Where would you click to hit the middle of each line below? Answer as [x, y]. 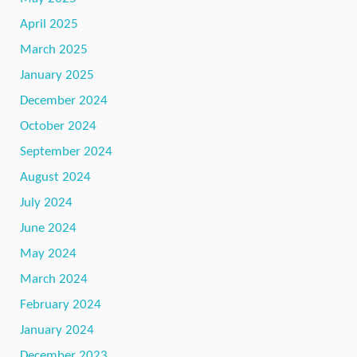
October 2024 [58, 127]
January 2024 [57, 331]
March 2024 [54, 280]
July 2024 [46, 203]
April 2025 [49, 25]
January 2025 [57, 76]
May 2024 [48, 254]
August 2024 [55, 178]
